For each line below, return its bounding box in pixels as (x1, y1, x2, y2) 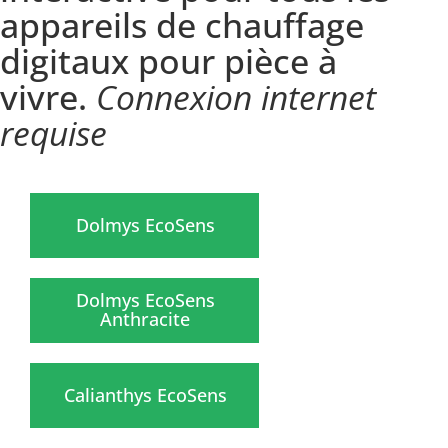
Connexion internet (96, 74, 376, 121)
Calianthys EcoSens (63, 383, 227, 408)
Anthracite (100, 307, 190, 332)
